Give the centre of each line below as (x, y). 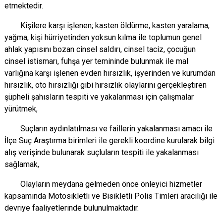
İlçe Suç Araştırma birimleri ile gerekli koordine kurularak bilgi (110, 140)
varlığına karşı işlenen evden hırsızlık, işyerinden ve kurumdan (110, 73)
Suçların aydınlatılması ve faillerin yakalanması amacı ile (109, 129)
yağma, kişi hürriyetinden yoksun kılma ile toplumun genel (103, 37)
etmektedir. (24, 6)
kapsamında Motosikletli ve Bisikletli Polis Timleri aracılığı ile (111, 196)
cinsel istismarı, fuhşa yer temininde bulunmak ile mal (96, 61)
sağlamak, (22, 164)
